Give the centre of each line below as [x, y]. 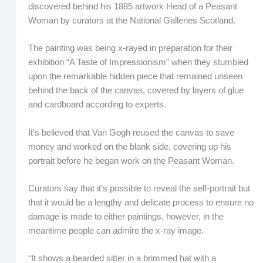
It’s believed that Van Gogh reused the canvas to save [131, 132]
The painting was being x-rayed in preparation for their [130, 48]
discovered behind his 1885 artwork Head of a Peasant [132, 7]
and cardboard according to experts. [97, 105]
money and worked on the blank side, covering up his [129, 146]
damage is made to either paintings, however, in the [126, 217]
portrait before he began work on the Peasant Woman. [131, 161]
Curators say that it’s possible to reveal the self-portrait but [139, 189]
